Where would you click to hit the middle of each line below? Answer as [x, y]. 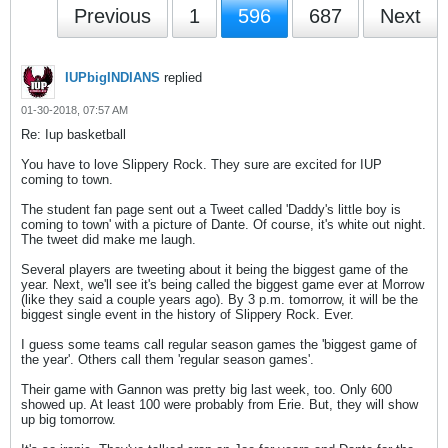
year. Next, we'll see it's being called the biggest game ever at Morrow [222, 284]
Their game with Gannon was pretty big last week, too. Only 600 [206, 389]
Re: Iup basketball [73, 134]
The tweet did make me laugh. [108, 239]
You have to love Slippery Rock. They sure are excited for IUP [201, 164]
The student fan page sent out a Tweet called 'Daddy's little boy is [211, 209]
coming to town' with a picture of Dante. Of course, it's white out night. [223, 224]
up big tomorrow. [68, 419]
